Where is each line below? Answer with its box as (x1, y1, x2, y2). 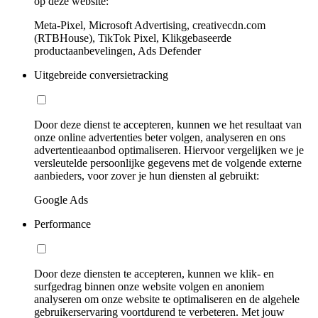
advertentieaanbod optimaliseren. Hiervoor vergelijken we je (34, 143, 304, 156)
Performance (34, 217, 91, 230)
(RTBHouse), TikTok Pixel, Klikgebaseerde (34, 31, 231, 44)
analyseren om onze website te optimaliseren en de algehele (34, 292, 300, 305)
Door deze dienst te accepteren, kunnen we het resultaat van (34, 118, 302, 131)
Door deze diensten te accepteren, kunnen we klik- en (34, 267, 274, 280)
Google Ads (34, 193, 88, 206)
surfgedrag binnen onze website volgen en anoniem (34, 280, 264, 292)
